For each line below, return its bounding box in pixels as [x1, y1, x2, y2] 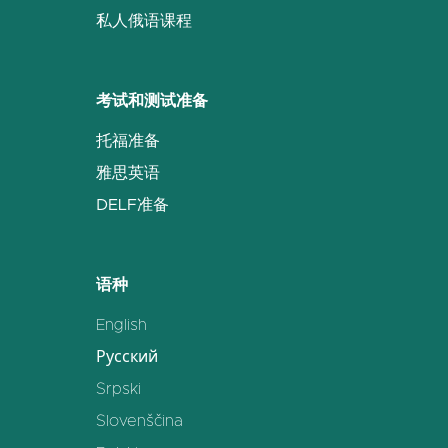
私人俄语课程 [96, 13, 192, 29]
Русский [96, 349, 158, 365]
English [96, 317, 147, 333]
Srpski [96, 381, 141, 397]
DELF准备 [96, 197, 169, 213]
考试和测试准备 [96, 93, 208, 109]
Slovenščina [96, 413, 183, 429]
